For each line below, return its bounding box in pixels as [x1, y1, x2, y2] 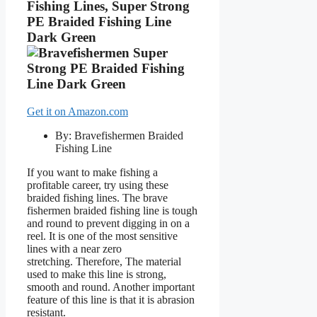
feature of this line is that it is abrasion [27, 293, 195, 306]
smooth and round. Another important [27, 280, 195, 293]
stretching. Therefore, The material [27, 255, 181, 267]
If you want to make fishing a [27, 166, 158, 178]
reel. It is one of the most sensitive [27, 229, 178, 242]
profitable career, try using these [27, 178, 168, 191]
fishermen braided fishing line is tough [27, 204, 197, 217]
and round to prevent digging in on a [27, 217, 190, 229]
